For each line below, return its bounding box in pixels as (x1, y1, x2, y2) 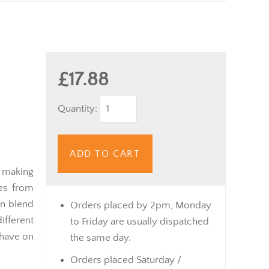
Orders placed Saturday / (70, 254, 181, 265)
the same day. (70, 232, 131, 243)
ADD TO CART (70, 148, 141, 159)
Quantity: (58, 103, 100, 114)
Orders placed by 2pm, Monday (70, 199, 211, 211)
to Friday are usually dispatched (70, 216, 209, 227)
